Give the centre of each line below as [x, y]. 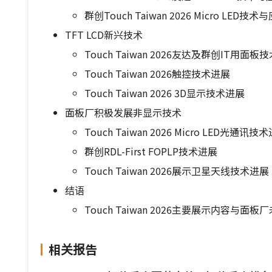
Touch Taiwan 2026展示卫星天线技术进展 [177, 171]
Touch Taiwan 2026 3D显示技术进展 [165, 93]
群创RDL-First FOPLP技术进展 [151, 151]
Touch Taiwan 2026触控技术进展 [157, 73]
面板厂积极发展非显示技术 [123, 112]
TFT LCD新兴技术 [104, 35]
